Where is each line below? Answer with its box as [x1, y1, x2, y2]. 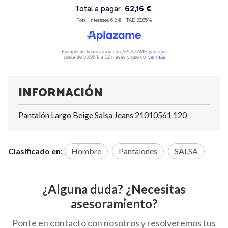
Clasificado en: [8, 146, 63, 156]
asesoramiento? [70, 195, 158, 211]
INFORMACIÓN [18, 83, 103, 102]
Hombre [71, 146, 101, 156]
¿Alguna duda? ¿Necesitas [42, 181, 186, 196]
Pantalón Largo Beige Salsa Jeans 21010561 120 [18, 109, 187, 120]
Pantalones [119, 146, 157, 156]
